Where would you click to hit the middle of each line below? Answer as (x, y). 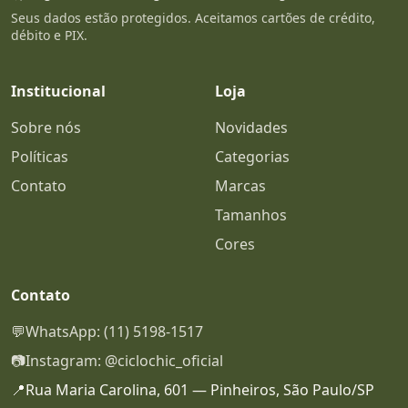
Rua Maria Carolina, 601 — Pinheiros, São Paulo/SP (200, 390)
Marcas (240, 186)
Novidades (251, 128)
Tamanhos (251, 215)
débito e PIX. (49, 36)
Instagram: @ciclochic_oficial (124, 361)
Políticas (40, 157)
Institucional (58, 92)
